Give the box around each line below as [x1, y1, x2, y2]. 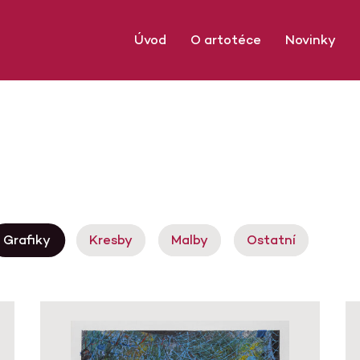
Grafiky [3, 231, 51, 248]
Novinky [285, 31, 336, 48]
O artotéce [190, 31, 261, 48]
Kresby [89, 231, 133, 248]
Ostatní [247, 231, 296, 248]
